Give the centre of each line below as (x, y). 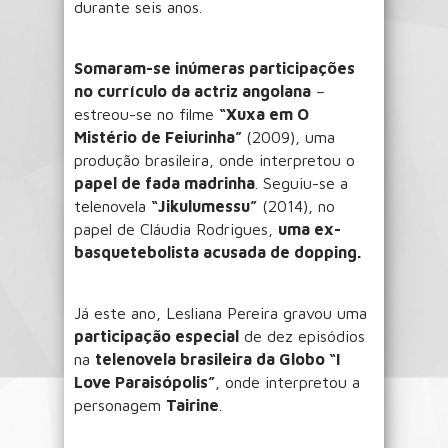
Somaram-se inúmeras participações (214, 67)
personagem (120, 404)
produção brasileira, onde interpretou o (214, 159)
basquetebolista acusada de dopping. (217, 251)
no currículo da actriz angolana (192, 90)
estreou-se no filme (146, 113)
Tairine (192, 404)
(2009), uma (290, 136)
